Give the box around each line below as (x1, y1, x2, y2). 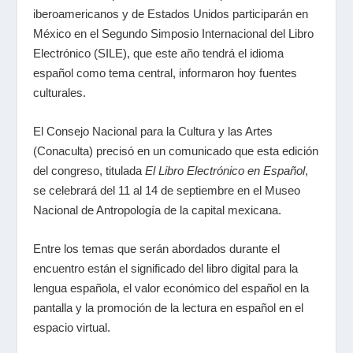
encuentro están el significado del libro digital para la (33, 262, 299, 275)
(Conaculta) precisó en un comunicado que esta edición (33, 144, 319, 158)
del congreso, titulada (33, 164, 146, 177)
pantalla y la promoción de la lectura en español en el (33, 301, 304, 314)
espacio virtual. (33, 321, 111, 334)
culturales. (33, 86, 87, 99)
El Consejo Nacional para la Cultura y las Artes (33, 124, 273, 138)
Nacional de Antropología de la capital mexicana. (33, 203, 282, 217)
